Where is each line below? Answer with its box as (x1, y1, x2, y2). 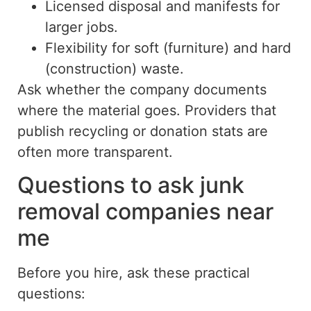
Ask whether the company (17, 81, 194, 98)
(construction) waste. (45, 60, 184, 77)
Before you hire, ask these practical (17, 264, 250, 281)
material (88, 101, 140, 119)
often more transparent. (17, 143, 173, 160)
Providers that (180, 101, 276, 119)
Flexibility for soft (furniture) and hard (45, 39, 291, 56)
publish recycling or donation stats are (17, 122, 268, 140)
